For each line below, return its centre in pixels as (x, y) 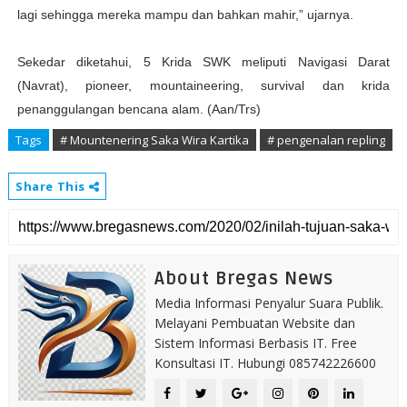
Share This (52, 186)
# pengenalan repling (326, 140)
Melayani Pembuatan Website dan (254, 323)
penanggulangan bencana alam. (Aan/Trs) (139, 109)
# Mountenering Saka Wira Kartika (154, 140)
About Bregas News (243, 279)
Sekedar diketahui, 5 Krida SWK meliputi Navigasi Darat (203, 62)
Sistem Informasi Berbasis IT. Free (255, 343)
